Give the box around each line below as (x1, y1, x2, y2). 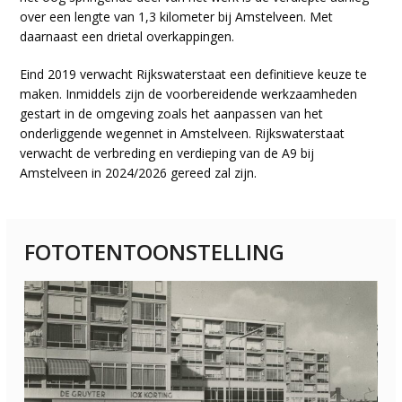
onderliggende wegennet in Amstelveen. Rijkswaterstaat (20, 124, 345, 142)
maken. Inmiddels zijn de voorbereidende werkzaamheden (20, 84, 358, 102)
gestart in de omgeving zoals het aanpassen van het (20, 104, 324, 122)
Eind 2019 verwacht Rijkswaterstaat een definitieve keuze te (20, 65, 368, 83)
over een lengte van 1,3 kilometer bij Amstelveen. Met (20, 7, 334, 25)
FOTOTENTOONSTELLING (24, 236, 285, 267)
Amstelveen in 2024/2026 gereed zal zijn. (20, 163, 258, 181)
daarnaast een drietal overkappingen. (20, 27, 235, 45)
